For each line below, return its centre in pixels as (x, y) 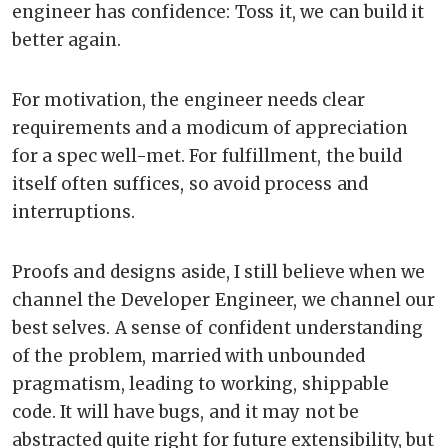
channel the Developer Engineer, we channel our (224, 299)
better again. (67, 39)
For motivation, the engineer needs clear (189, 99)
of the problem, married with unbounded (189, 355)
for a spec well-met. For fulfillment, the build (207, 155)
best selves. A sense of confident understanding (218, 327)
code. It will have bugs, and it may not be (185, 411)
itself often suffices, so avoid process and (190, 183)
